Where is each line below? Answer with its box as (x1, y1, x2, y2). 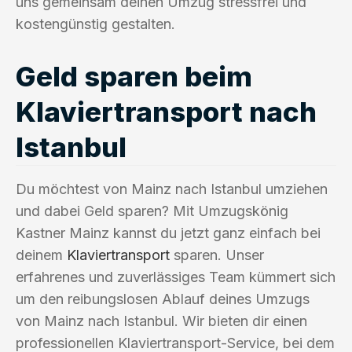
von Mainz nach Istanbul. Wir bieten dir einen (16, 312, 307, 329)
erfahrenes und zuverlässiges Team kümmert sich (16, 268, 335, 285)
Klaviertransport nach (16, 94, 317, 128)
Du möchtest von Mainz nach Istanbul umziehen (16, 180, 328, 197)
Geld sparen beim (16, 59, 252, 93)
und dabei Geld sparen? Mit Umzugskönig (16, 202, 288, 219)
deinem (16, 246, 67, 263)
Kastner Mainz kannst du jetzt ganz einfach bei (16, 224, 321, 241)
